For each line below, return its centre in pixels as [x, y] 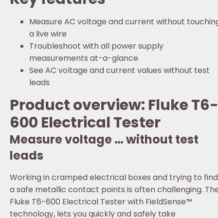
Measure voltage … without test [104, 140]
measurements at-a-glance [84, 58]
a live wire [48, 34]
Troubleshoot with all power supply [96, 46]
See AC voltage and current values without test [119, 71]
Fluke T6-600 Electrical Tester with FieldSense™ [101, 202]
